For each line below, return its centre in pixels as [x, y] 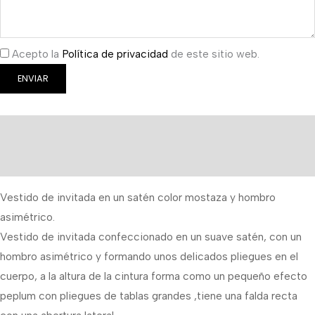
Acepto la [37, 54]
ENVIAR [33, 79]
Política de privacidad [115, 54]
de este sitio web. [214, 54]
